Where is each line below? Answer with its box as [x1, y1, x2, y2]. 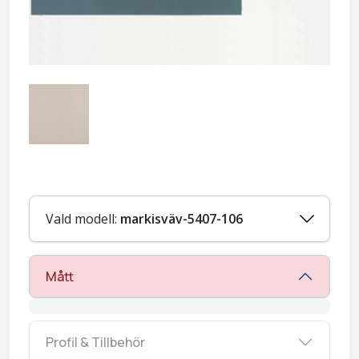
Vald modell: [46, 210, 120, 228]
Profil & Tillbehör [46, 333, 145, 351]
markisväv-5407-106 [120, 210, 243, 228]
